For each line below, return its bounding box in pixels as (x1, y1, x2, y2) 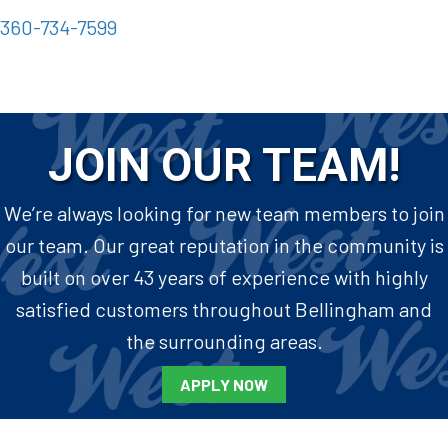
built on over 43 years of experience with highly (20, 265, 428, 290)
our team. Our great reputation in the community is (4, 233, 444, 258)
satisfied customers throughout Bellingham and (16, 297, 432, 322)
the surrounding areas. (125, 329, 323, 354)
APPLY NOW (180, 375, 268, 395)
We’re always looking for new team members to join (3, 201, 445, 226)
